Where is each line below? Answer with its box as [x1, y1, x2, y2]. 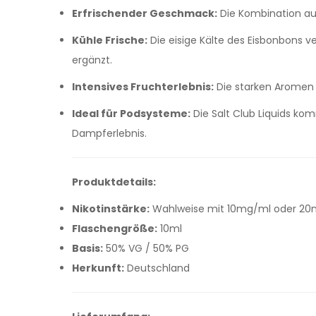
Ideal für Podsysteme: [72, 107, 190, 121]
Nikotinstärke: [72, 202, 150, 216]
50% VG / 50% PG [103, 241, 189, 255]
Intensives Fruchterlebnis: [72, 80, 214, 94]
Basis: [72, 241, 103, 255]
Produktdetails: [72, 175, 156, 189]
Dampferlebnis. [72, 126, 147, 140]
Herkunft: [72, 261, 124, 275]
